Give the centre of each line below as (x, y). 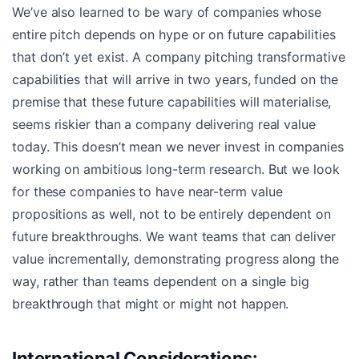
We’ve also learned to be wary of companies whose (167, 12)
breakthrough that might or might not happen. (151, 304)
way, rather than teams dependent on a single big (161, 282)
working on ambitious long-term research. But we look (176, 169)
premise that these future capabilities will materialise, (172, 102)
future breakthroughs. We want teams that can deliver (174, 237)
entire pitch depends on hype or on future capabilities (174, 35)
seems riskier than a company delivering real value (164, 125)
